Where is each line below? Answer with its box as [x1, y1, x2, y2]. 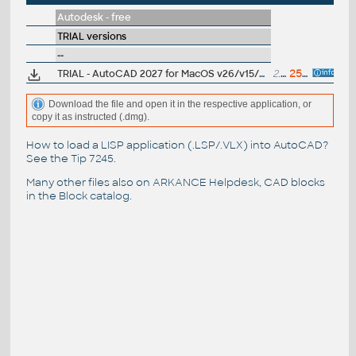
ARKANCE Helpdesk [152, 175, 259, 189]
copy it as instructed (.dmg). [31, 111, 149, 123]
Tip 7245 [70, 151, 114, 165]
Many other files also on [25, 175, 153, 189]
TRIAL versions [56, 30, 126, 44]
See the [25, 151, 71, 165]
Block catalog [58, 188, 130, 203]
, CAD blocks [258, 175, 325, 189]
